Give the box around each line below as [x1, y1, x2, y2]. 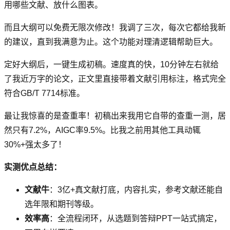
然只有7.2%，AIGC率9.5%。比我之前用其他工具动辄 [4, 125, 201, 135]
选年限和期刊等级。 [25, 199, 99, 208]
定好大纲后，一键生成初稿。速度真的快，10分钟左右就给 [4, 60, 219, 69]
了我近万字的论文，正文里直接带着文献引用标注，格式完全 [4, 74, 226, 83]
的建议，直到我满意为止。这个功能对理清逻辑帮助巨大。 [4, 37, 218, 46]
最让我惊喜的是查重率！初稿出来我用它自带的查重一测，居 [4, 111, 226, 120]
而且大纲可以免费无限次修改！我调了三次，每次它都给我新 [4, 23, 226, 32]
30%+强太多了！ [4, 140, 66, 149]
